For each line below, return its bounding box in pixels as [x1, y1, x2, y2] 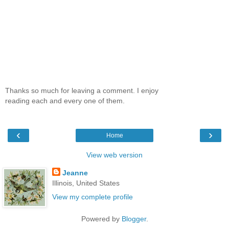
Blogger [121, 214, 146, 223]
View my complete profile [52, 192, 133, 201]
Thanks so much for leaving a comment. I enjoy [5, 86, 158, 95]
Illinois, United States [52, 178, 120, 187]
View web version [86, 150, 143, 159]
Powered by [81, 214, 122, 223]
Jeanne [62, 168, 88, 177]
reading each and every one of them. [5, 97, 125, 105]
